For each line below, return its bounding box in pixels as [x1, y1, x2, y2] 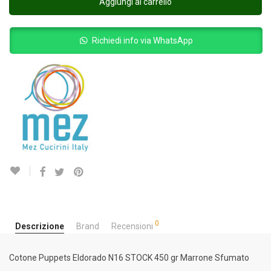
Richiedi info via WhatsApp [91, 36, 193, 45]
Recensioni [111, 221, 155, 231]
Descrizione [15, 221, 64, 231]
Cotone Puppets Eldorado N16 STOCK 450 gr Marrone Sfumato [9, 253, 249, 263]
